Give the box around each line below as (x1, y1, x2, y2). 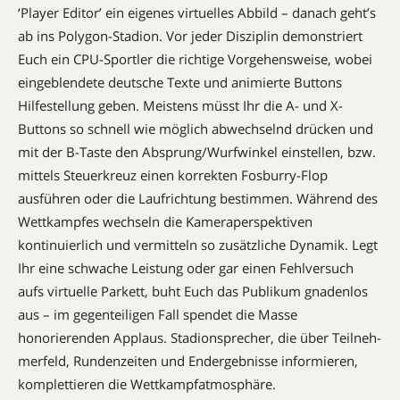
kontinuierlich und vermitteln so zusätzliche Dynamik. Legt (18, 235, 378, 254)
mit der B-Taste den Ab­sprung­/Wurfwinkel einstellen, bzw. (18, 142, 376, 161)
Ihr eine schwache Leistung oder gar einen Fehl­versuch (18, 258, 354, 277)
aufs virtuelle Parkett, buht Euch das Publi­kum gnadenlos (18, 281, 368, 300)
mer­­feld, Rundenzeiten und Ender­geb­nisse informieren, (18, 351, 358, 370)
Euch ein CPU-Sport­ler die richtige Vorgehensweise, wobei (18, 49, 372, 68)
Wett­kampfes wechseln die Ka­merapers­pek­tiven (18, 212, 312, 230)
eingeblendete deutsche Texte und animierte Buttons (18, 72, 342, 91)
